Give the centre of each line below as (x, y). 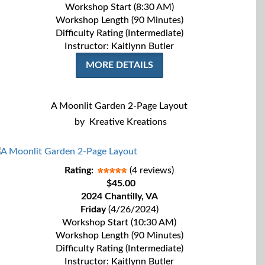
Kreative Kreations (128, 122)
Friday (93, 209)
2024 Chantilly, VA (119, 196)
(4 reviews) (152, 170)
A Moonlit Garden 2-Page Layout (119, 106)
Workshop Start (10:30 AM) (119, 222)
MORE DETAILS (119, 65)
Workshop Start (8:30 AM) (119, 7)
